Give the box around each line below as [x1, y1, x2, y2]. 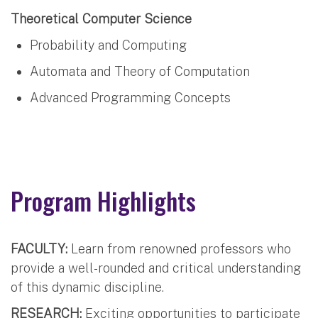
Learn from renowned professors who [67, 241, 291, 256]
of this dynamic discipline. [11, 279, 164, 295]
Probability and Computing [30, 37, 187, 53]
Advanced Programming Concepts [30, 89, 231, 105]
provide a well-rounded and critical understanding [11, 260, 301, 275]
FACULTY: [11, 241, 67, 256]
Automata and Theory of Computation [30, 63, 250, 79]
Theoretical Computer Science [11, 11, 192, 26]
